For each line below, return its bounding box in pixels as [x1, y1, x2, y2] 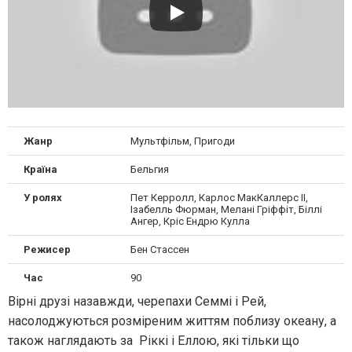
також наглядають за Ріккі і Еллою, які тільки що [8, 332, 299, 348]
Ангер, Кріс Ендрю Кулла [130, 214, 250, 227]
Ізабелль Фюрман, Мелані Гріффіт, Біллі [130, 203, 322, 215]
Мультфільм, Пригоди [130, 134, 235, 147]
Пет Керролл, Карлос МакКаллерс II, [130, 191, 308, 203]
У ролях [24, 191, 62, 203]
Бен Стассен [130, 243, 189, 255]
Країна [24, 163, 57, 175]
